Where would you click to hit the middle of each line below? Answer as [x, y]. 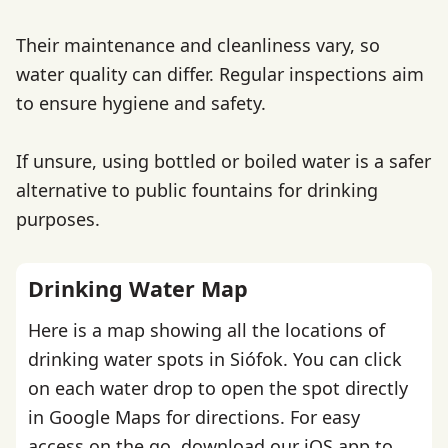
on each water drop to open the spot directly [218, 388]
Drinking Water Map [138, 288]
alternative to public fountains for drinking [197, 189]
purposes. [58, 218]
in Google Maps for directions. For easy [194, 417]
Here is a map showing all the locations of [206, 330]
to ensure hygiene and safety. [141, 102]
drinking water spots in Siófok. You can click [215, 359]
